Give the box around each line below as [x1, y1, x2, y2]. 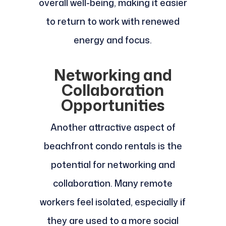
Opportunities [61, 94, 165, 117]
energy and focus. [74, 33, 152, 47]
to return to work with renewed [46, 15, 180, 28]
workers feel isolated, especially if [40, 195, 186, 209]
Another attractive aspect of [50, 121, 176, 134]
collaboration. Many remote [53, 177, 173, 190]
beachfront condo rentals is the [43, 139, 182, 153]
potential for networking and [50, 158, 175, 172]
